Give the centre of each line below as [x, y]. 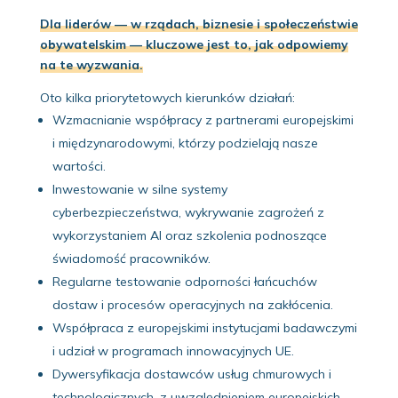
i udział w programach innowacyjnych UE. [173, 350]
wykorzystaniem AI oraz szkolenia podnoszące [189, 235]
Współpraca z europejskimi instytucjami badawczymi [204, 327]
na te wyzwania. [91, 64]
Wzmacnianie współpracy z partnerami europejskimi [203, 119]
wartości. [79, 166]
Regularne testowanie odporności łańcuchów [184, 281]
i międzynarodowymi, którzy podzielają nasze [185, 143]
